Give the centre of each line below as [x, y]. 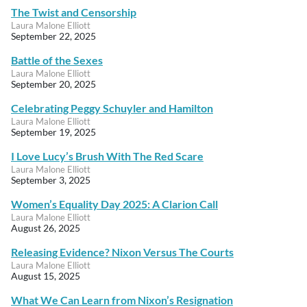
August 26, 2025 [46, 228]
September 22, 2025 [53, 36]
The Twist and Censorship [74, 12]
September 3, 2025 [51, 180]
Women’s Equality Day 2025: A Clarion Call [114, 204]
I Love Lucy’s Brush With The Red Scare [107, 156]
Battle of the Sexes [57, 60]
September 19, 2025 [53, 132]
